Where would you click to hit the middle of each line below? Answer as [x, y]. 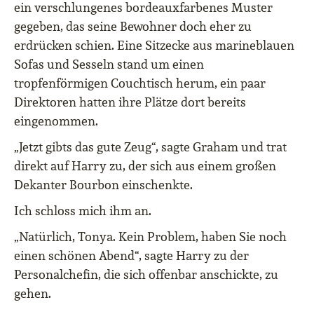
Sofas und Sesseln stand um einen [109, 64]
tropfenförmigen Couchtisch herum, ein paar [140, 83]
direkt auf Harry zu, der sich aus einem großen [145, 166]
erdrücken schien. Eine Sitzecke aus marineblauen [154, 46]
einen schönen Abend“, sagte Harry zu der [131, 256]
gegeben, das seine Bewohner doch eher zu [133, 27]
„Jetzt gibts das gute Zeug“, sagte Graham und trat [150, 147]
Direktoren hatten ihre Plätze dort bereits [130, 102]
